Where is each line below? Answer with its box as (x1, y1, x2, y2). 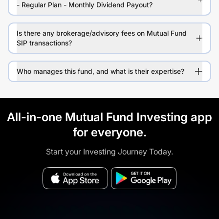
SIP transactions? (17, 39, 72, 47)
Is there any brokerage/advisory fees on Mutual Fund (17, 29, 187, 38)
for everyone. (72, 125, 147, 140)
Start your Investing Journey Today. (46, 147, 173, 157)
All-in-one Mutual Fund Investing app (7, 110, 212, 125)
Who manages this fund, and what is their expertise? (17, 67, 184, 76)
